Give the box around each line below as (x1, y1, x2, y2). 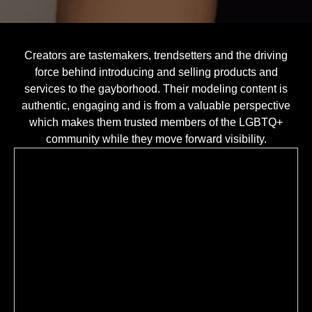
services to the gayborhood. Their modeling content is (24, 83, 288, 95)
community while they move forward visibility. (45, 133, 267, 146)
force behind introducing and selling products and (34, 66, 278, 79)
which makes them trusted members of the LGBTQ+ (29, 116, 283, 129)
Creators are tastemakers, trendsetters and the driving (24, 49, 288, 62)
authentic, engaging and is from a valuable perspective (22, 100, 290, 112)
